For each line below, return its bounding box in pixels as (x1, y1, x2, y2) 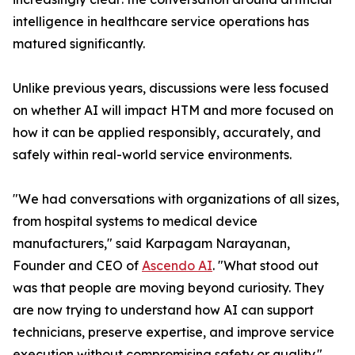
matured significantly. (13, 36, 145, 52)
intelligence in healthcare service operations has (13, 13, 309, 30)
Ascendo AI (142, 258, 212, 274)
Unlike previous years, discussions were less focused (13, 80, 329, 97)
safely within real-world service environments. (13, 147, 292, 163)
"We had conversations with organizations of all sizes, (13, 191, 339, 208)
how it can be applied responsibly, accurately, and (13, 124, 321, 141)
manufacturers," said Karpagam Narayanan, (13, 235, 290, 252)
